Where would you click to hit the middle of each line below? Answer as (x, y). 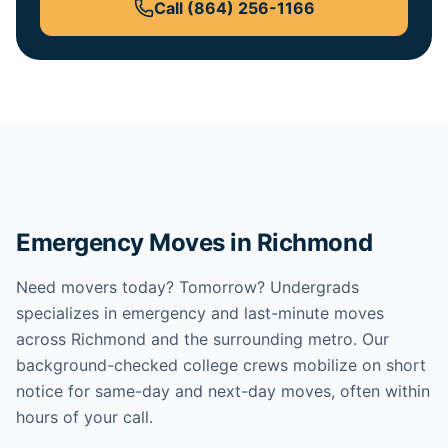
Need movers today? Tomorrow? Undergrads (187, 287)
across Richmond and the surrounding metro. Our (202, 339)
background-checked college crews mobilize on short (221, 365)
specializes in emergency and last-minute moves (200, 313)
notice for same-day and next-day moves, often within (223, 391)
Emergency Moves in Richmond (194, 242)
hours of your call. (84, 417)
